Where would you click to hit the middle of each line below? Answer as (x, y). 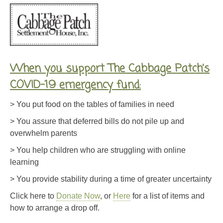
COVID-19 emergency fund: (75, 85)
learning (24, 162)
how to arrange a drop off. (55, 208)
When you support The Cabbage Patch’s (110, 69)
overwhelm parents (44, 133)
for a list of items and (167, 196)
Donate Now (78, 196)
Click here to (33, 196)
